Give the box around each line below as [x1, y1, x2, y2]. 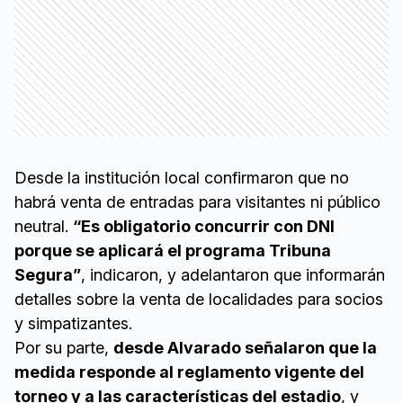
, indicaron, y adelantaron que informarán [81, 265, 385, 285]
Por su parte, [14, 338, 113, 358]
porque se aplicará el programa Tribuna [14, 241, 331, 261]
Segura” [14, 265, 81, 285]
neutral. [14, 217, 73, 237]
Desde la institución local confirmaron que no [14, 168, 349, 188]
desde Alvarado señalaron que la [113, 338, 377, 358]
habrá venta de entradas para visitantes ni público [14, 193, 381, 212]
